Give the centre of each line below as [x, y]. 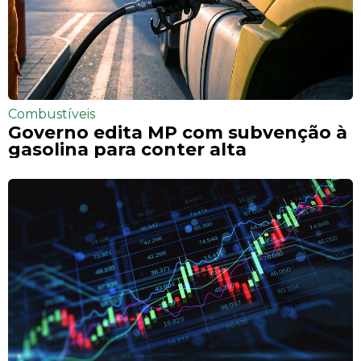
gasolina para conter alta [127, 149]
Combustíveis [52, 114]
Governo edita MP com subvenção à [178, 132]
